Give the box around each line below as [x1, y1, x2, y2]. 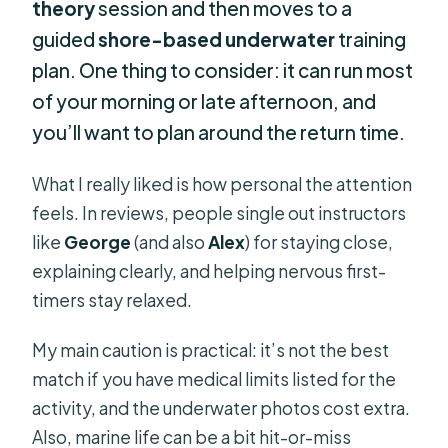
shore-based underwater [98, 26, 336, 51]
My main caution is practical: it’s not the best [32, 339, 390, 362]
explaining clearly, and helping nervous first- [32, 260, 387, 283]
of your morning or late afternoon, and [32, 88, 377, 113]
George [64, 231, 132, 254]
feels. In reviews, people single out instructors [32, 202, 407, 225]
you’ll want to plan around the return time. [32, 119, 406, 144]
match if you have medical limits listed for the [32, 368, 397, 391]
